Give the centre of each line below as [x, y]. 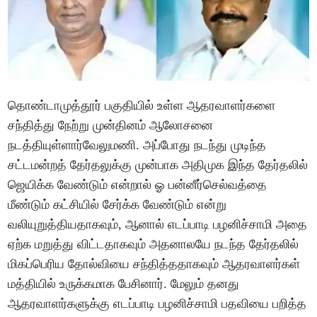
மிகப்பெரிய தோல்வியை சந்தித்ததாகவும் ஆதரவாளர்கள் [154, 264]
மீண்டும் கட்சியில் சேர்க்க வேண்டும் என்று [117, 204]
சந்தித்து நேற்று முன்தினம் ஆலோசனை [111, 125]
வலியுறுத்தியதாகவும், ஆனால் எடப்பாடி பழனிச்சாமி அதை [158, 224]
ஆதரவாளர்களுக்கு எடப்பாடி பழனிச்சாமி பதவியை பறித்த [157, 303]
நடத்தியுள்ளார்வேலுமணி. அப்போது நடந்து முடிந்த [137, 145]
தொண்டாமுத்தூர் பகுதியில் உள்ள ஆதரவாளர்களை [142, 105]
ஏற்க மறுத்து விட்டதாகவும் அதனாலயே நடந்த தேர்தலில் [154, 244]
